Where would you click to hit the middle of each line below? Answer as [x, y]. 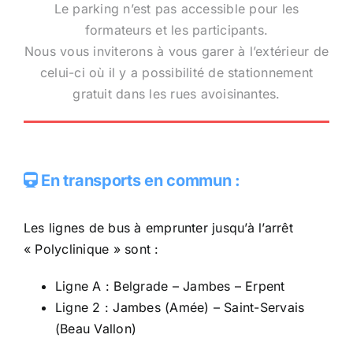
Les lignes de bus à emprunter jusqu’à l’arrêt [158, 228]
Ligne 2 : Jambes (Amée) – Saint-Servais [180, 308]
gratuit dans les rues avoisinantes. [176, 94]
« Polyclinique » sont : [91, 249]
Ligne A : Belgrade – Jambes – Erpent [170, 286]
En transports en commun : [139, 180]
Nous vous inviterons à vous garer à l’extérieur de [176, 52]
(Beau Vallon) [96, 329]
